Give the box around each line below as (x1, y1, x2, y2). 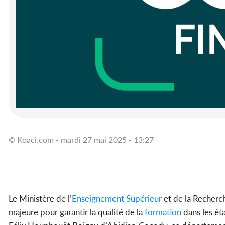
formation (143, 207, 181, 218)
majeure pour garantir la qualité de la (9, 207, 143, 218)
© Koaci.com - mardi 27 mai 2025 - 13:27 (9, 135, 154, 145)
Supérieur (124, 193, 162, 204)
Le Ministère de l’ (9, 193, 72, 204)
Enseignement (72, 193, 124, 204)
